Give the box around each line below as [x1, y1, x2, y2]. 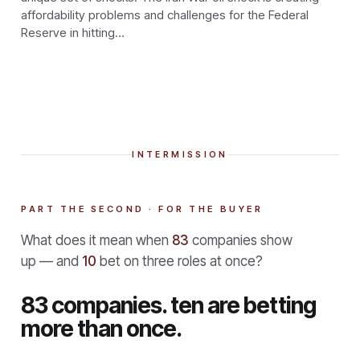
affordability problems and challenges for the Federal [21, 6, 309, 22]
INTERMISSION [132, 149, 228, 160]
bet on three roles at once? [100, 252, 263, 269]
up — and [21, 252, 79, 269]
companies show [192, 231, 292, 248]
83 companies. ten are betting [21, 291, 316, 319]
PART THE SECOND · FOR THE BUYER [21, 202, 264, 215]
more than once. [21, 314, 182, 342]
